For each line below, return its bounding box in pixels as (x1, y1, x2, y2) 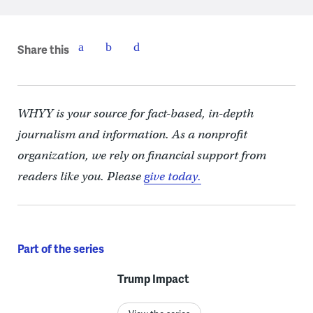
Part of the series (17, 240, 104, 256)
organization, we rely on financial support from (17, 148, 266, 163)
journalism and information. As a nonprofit (17, 127, 247, 142)
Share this (17, 41, 69, 57)
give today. (143, 169, 201, 184)
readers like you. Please (17, 169, 144, 184)
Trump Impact (117, 270, 189, 286)
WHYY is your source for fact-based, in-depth (17, 106, 254, 121)
